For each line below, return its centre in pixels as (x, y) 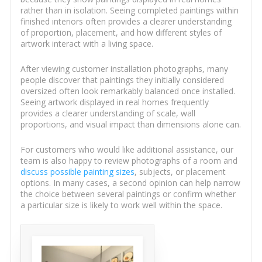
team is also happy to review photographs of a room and (129, 161)
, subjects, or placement (180, 172)
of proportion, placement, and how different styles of (121, 33)
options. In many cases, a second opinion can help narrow (130, 183)
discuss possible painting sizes (77, 172)
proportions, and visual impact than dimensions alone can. (130, 125)
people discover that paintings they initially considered (122, 80)
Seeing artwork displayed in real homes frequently (114, 102)
